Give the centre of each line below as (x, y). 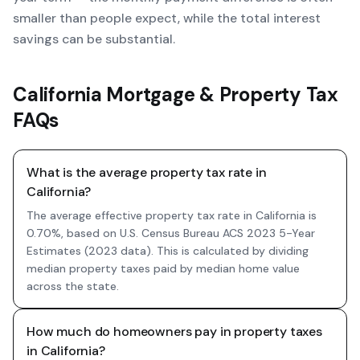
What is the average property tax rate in (147, 172)
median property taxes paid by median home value (163, 268)
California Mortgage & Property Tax (176, 94)
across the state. (73, 286)
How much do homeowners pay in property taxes (174, 331)
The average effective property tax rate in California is (172, 215)
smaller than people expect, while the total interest (167, 18)
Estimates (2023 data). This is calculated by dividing (168, 251)
